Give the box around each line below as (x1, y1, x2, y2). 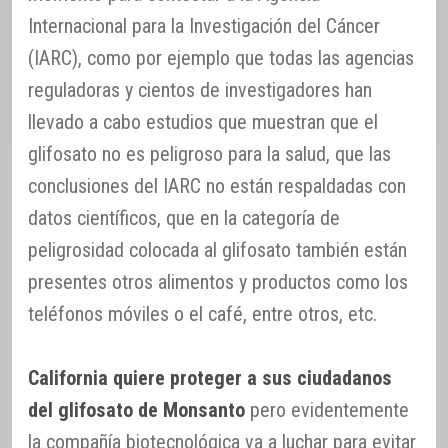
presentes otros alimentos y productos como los (28, 269, 408, 294)
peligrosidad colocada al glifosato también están (28, 237, 407, 262)
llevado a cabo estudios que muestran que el (28, 109, 378, 134)
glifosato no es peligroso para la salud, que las (28, 141, 391, 166)
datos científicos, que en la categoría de (28, 205, 340, 230)
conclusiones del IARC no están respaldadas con (28, 173, 406, 198)
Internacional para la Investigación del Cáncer (28, 13, 380, 38)
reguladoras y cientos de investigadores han (28, 77, 372, 102)
